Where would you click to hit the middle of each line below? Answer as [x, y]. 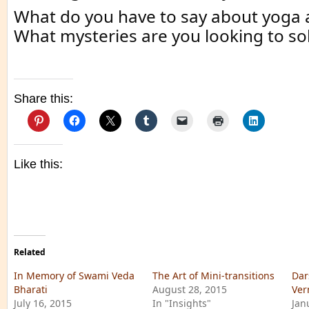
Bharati [31, 290]
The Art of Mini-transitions [214, 276]
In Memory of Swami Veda [74, 276]
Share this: [43, 99]
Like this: [38, 165]
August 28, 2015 [190, 290]
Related [30, 252]
